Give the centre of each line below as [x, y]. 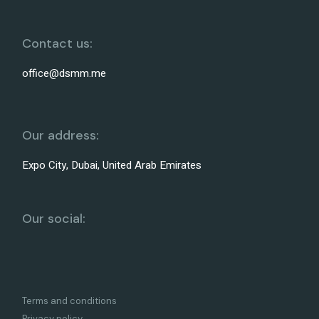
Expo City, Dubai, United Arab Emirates [112, 165]
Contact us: [58, 43]
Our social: [54, 219]
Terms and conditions [70, 301]
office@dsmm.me [64, 73]
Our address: [61, 135]
